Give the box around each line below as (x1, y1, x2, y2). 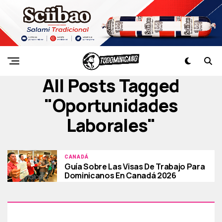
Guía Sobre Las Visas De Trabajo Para (64, 161, 205, 172)
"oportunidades (44, 93, 178, 118)
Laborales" (66, 113, 156, 138)
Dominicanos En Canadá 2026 (64, 170, 176, 181)
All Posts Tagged (42, 73, 180, 98)
